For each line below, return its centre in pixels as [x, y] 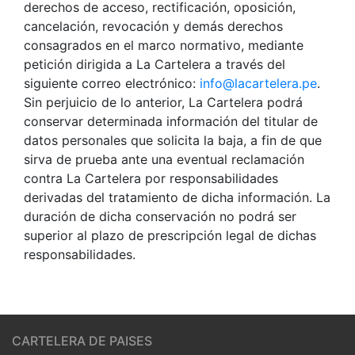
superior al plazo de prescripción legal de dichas [170, 235]
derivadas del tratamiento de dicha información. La [177, 197]
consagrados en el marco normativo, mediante [164, 45]
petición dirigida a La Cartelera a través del [155, 64]
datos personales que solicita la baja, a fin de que [173, 140]
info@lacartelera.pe [258, 83]
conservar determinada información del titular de [171, 121]
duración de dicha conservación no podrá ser [160, 216]
